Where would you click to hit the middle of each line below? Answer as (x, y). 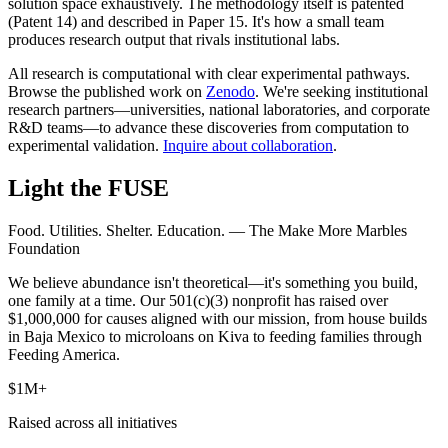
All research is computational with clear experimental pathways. (209, 74)
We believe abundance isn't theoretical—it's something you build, (213, 282)
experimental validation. (83, 146)
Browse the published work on (105, 92)
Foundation (44, 248)
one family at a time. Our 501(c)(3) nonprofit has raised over (198, 300)
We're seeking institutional (345, 92)
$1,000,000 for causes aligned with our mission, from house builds (217, 318)
